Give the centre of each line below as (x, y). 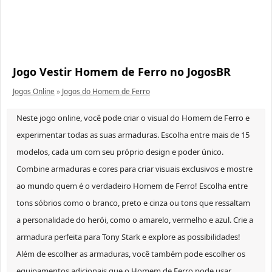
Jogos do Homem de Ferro (106, 92)
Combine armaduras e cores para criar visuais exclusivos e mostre (134, 169)
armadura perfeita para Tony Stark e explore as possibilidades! (128, 237)
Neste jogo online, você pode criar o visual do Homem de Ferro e (133, 118)
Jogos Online (34, 92)
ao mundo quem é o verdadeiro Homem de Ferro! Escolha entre (132, 186)
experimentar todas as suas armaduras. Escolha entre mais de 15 (133, 135)
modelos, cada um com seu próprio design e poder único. (120, 152)
